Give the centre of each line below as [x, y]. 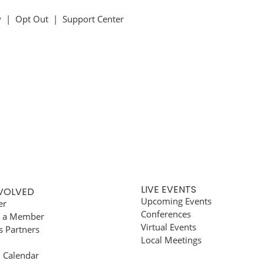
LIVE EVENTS [169, 189]
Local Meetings [171, 240]
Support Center [93, 19]
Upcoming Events [176, 201]
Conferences [166, 214]
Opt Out [32, 19]
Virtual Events [169, 227]
